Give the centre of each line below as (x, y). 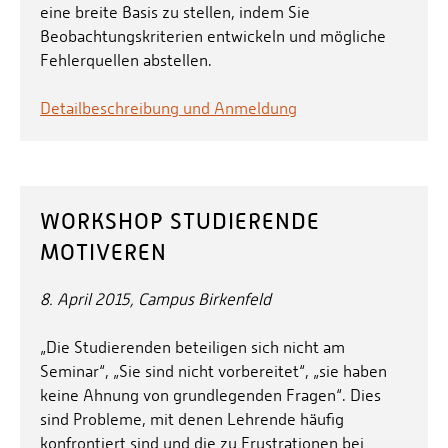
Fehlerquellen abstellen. (126, 61)
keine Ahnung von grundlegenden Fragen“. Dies (210, 396)
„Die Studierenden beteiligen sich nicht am (192, 348)
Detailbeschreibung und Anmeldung (168, 109)
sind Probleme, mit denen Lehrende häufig (192, 420)
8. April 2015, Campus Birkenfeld (155, 300)
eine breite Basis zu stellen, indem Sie (175, 13)
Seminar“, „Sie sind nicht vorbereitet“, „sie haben (213, 372)
